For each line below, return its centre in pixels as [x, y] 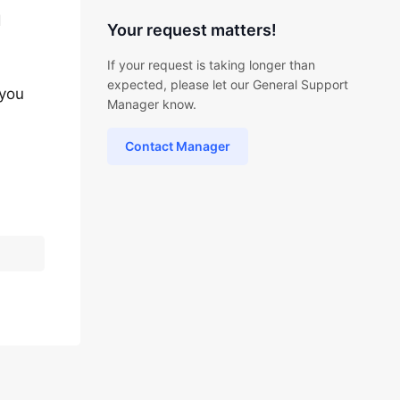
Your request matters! [192, 30]
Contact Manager [177, 146]
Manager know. [151, 104]
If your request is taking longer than [211, 65]
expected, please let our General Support [227, 84]
